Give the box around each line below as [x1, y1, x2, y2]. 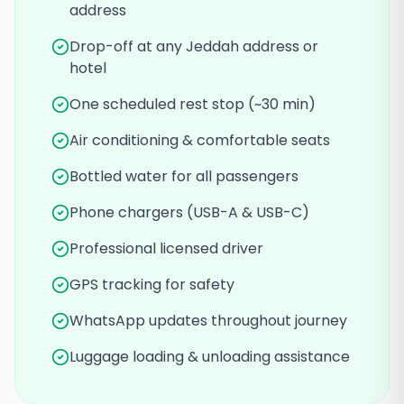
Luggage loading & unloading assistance [69, 346, 350, 367]
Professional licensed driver [69, 238, 263, 259]
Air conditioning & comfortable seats [69, 130, 330, 151]
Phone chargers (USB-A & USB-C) [69, 202, 309, 223]
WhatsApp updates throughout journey [69, 310, 347, 331]
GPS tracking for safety [69, 274, 234, 295]
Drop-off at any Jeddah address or [69, 36, 318, 57]
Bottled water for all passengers [69, 166, 298, 187]
